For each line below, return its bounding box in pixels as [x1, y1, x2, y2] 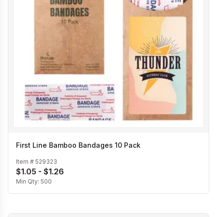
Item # [16, 157, 35, 165]
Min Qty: [16, 177, 41, 185]
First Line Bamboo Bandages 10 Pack [16, 140, 140, 149]
